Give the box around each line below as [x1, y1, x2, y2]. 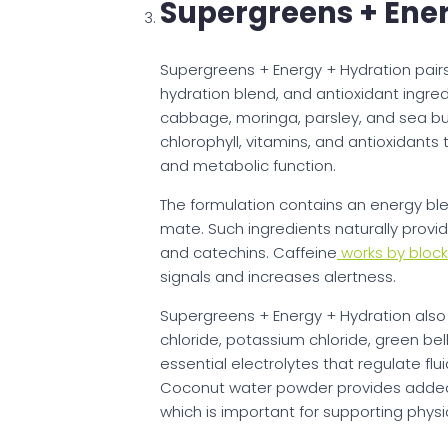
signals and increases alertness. [160, 266, 396, 288]
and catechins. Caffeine [160, 242, 337, 264]
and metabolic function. [160, 155, 336, 177]
